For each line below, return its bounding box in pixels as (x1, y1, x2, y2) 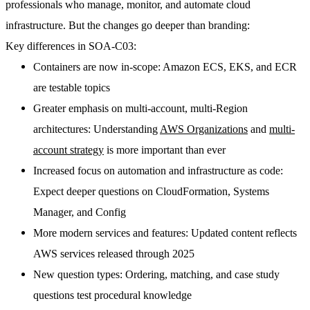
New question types (33, 268, 120, 282)
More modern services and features (33, 226, 185, 240)
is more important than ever (104, 143, 226, 157)
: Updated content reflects (185, 226, 297, 240)
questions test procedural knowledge (33, 289, 192, 302)
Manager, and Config (33, 206, 126, 219)
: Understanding (88, 122, 160, 136)
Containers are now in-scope (33, 60, 158, 74)
